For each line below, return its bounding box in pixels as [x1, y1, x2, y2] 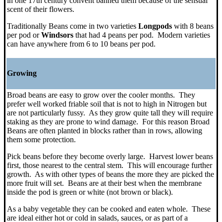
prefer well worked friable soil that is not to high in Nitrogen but [7, 99, 207, 108]
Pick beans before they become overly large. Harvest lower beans [7, 152, 213, 161]
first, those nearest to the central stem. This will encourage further [7, 161, 212, 169]
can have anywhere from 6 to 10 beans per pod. [7, 39, 156, 48]
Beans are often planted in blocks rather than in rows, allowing [7, 126, 202, 135]
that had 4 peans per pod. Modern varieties [73, 30, 210, 39]
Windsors [41, 30, 73, 39]
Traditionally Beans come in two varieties [7, 21, 138, 30]
